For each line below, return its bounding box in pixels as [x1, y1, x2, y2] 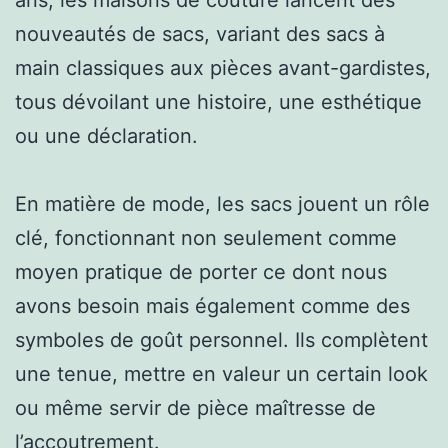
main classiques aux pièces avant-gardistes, [15, 55, 431, 80]
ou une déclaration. [15, 123, 198, 148]
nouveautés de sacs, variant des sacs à [15, 21, 385, 46]
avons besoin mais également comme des [15, 293, 410, 318]
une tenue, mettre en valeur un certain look [15, 361, 428, 386]
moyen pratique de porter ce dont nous [15, 259, 387, 284]
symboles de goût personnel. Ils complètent [15, 327, 428, 352]
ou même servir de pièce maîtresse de [15, 395, 376, 420]
